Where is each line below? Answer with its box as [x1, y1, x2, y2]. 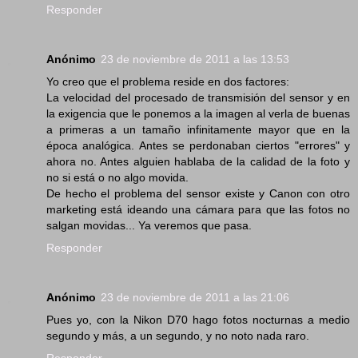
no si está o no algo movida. [46, 171, 189, 185]
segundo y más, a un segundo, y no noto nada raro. [46, 329, 309, 343]
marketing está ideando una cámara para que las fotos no [46, 203, 350, 217]
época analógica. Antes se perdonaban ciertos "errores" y [46, 139, 350, 153]
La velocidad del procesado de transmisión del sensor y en [46, 91, 350, 105]
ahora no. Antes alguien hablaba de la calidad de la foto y [46, 155, 350, 169]
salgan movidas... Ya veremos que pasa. [46, 219, 252, 233]
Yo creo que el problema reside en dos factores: [46, 75, 289, 89]
